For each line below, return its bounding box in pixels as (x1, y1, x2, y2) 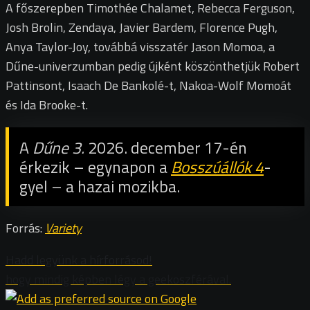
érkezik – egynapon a (19, 154, 171, 180)
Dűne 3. (33, 135, 84, 161)
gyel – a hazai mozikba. (19, 174, 180, 199)
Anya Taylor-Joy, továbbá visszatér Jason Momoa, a (6, 37, 275, 57)
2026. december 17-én (84, 135, 247, 161)
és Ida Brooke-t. (6, 95, 88, 115)
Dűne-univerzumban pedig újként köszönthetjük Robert (6, 57, 300, 76)
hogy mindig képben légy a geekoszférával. (6, 270, 231, 289)
